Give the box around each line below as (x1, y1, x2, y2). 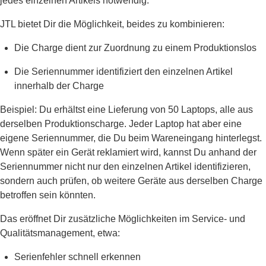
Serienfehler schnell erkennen (14, 252, 141, 262)
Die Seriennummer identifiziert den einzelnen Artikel (14, 66, 233, 77)
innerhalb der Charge (14, 81, 104, 91)
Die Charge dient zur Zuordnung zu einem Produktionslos (14, 43, 256, 53)
